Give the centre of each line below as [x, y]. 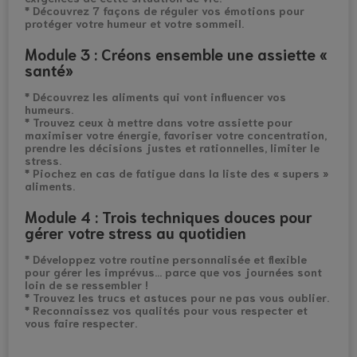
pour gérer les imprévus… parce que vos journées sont [173, 272]
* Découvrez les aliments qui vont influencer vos [155, 97]
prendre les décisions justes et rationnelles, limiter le [172, 148]
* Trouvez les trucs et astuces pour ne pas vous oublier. [177, 298]
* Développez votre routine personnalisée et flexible [166, 259]
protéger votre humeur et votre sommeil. [134, 24]
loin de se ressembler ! [86, 285]
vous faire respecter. [81, 323]
